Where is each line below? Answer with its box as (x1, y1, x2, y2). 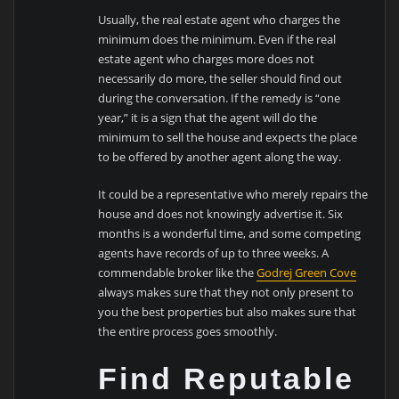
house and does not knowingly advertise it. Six (98, 206, 344, 222)
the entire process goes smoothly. (98, 323, 278, 339)
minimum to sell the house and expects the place (98, 128, 358, 145)
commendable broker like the (98, 265, 257, 281)
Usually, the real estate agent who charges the (98, 11, 341, 28)
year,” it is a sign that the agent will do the (98, 109, 318, 126)
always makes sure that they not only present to (98, 284, 354, 300)
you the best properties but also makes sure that (98, 304, 357, 320)
